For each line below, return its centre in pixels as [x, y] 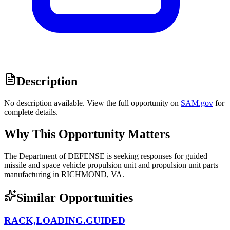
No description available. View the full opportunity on [91, 103]
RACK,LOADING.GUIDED [65, 220]
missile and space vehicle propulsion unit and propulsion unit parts [111, 165]
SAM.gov [197, 103]
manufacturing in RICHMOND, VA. [64, 174]
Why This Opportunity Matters [87, 134]
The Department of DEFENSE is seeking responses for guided [106, 156]
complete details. [31, 112]
